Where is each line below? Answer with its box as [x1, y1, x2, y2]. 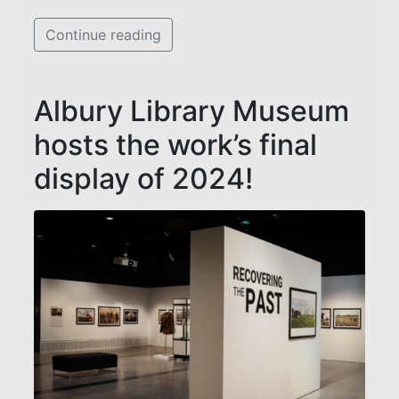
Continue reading [45, 25, 161, 44]
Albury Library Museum [34, 93, 349, 128]
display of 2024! [34, 160, 253, 196]
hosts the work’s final [34, 126, 317, 162]
